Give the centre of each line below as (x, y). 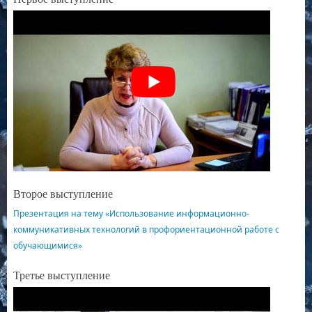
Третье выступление (61, 275)
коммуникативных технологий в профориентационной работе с (146, 230)
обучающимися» (47, 246)
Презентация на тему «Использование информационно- (131, 214)
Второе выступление (63, 194)
